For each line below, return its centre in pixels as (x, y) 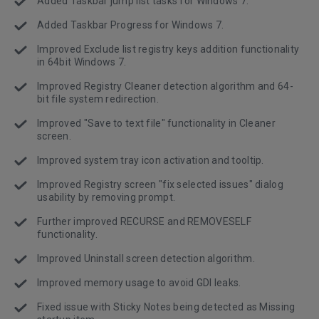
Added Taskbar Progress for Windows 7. (131, 25)
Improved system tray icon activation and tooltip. (151, 161)
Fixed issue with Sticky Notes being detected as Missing (166, 307)
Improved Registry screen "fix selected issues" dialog (160, 185)
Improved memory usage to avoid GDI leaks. (139, 283)
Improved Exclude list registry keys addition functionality (168, 49)
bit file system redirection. (98, 99)
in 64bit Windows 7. (82, 62)
